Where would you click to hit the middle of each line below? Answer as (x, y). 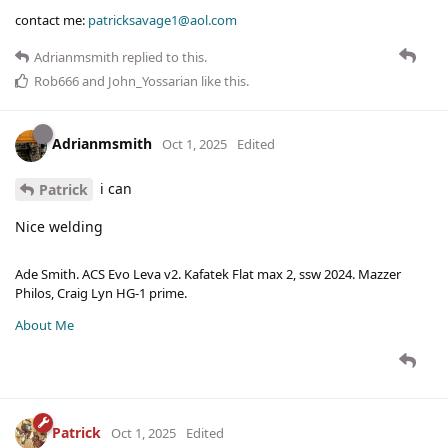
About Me (44, 325)
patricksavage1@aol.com (162, 19)
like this (222, 80)
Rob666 (56, 80)
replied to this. (163, 56)
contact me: (51, 19)
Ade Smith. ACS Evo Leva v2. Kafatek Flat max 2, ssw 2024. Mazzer (208, 274)
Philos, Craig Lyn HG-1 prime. (101, 293)
